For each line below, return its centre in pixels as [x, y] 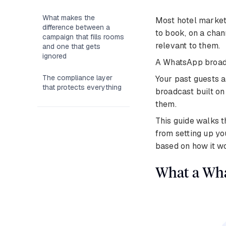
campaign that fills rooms [83, 37]
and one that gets [72, 46]
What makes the [69, 18]
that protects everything [82, 87]
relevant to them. [188, 46]
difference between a [76, 27]
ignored [55, 56]
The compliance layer [78, 78]
